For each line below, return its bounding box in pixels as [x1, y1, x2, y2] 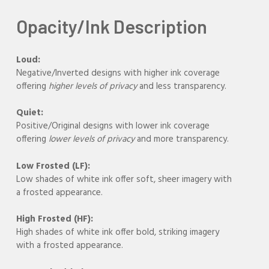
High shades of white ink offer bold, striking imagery [16, 225, 220, 240]
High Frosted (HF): [16, 212, 94, 227]
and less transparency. [137, 79, 227, 94]
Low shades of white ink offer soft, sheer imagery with [16, 172, 232, 187]
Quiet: [16, 106, 44, 121]
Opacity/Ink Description [16, 14, 208, 37]
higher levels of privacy [49, 79, 138, 94]
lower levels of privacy [49, 132, 135, 147]
